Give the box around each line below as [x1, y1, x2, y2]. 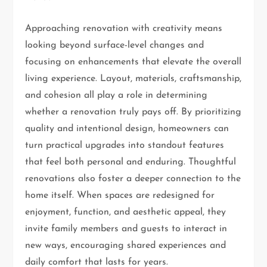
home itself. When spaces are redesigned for [25, 190, 215, 200]
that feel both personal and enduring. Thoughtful [25, 157, 237, 167]
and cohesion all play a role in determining [25, 90, 208, 100]
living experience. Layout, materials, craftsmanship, [25, 73, 242, 83]
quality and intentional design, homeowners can [25, 123, 229, 133]
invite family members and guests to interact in [25, 223, 228, 234]
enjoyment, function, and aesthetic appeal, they [25, 207, 226, 217]
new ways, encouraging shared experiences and [25, 240, 226, 250]
